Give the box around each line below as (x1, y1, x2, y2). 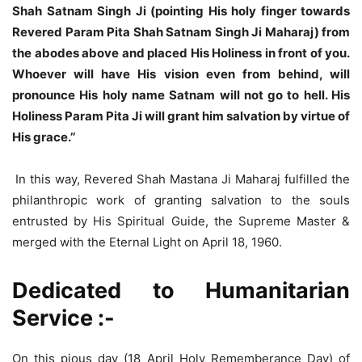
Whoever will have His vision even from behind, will (12, 66, 350, 82)
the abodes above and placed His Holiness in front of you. (12, 45, 350, 61)
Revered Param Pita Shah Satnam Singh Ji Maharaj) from (12, 24, 350, 40)
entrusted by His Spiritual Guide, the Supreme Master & (12, 213, 350, 229)
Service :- (12, 305, 115, 332)
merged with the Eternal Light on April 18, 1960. (12, 234, 282, 250)
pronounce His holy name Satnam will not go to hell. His (12, 87, 350, 103)
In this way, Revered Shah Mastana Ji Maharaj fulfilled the (15, 171, 350, 187)
